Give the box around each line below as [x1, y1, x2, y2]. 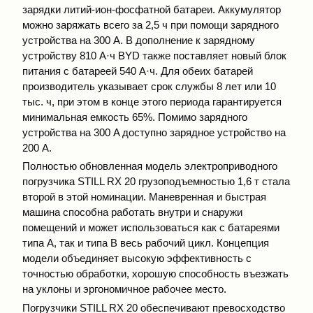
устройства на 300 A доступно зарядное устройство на [22, 126, 286, 138]
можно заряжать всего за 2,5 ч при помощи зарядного [22, 18, 279, 31]
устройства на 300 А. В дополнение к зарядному [22, 34, 255, 46]
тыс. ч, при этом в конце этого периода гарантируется [22, 95, 282, 108]
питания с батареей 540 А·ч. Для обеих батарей [22, 64, 253, 77]
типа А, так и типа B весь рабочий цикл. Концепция [22, 237, 269, 249]
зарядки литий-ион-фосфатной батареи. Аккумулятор [22, 3, 281, 15]
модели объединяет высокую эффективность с [22, 252, 252, 265]
